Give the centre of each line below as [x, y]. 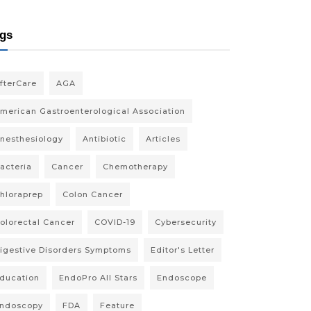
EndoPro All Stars [98, 278]
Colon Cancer [93, 195]
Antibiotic [104, 139]
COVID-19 [115, 222]
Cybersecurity [186, 222]
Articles [163, 139]
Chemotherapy [135, 167]
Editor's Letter [183, 250]
